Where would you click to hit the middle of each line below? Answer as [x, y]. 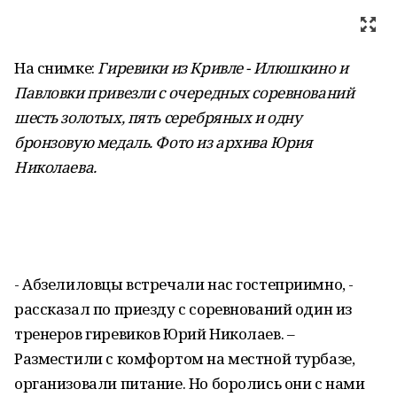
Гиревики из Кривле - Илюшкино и [223, 68]
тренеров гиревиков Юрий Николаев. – [155, 334]
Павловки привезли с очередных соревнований [184, 93]
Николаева [54, 167]
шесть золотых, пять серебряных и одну [158, 117]
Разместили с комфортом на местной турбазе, [185, 358]
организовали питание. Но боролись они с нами [190, 383]
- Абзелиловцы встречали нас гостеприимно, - [184, 284]
